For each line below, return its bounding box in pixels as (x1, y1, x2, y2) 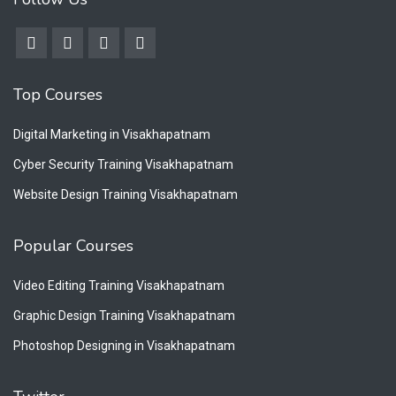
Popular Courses (13, 234, 133, 256)
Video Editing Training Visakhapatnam (13, 278, 225, 293)
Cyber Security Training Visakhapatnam (13, 156, 233, 171)
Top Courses (13, 83, 103, 105)
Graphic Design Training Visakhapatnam (13, 308, 235, 323)
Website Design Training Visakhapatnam (13, 187, 238, 202)
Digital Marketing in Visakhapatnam (13, 126, 210, 141)
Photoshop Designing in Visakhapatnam (13, 338, 235, 353)
